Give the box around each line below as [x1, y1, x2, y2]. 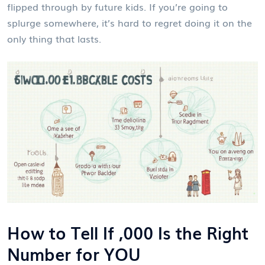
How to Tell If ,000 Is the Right [7, 219, 248, 244]
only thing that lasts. [7, 31, 101, 46]
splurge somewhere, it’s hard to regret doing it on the [7, 15, 252, 30]
